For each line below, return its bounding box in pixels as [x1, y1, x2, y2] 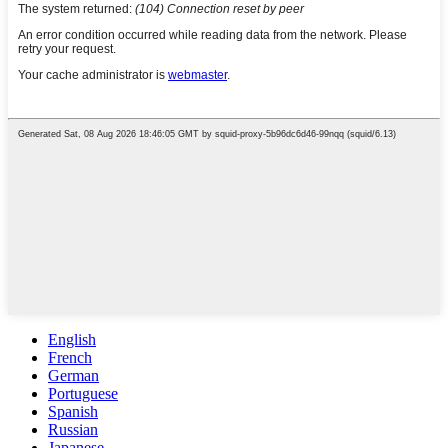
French [48, 348, 92, 366]
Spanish [48, 402, 98, 420]
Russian [48, 420, 98, 438]
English [48, 330, 96, 348]
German [48, 366, 99, 384]
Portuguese [48, 384, 118, 402]
